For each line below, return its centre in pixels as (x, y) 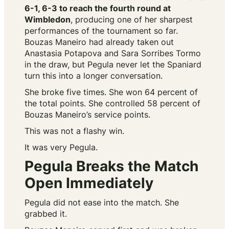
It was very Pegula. (61, 147)
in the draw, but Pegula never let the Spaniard (113, 65)
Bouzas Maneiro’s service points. (87, 115)
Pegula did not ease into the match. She (102, 203)
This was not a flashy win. (74, 131)
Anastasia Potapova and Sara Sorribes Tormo (113, 53)
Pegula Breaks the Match (111, 166)
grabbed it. (46, 214)
